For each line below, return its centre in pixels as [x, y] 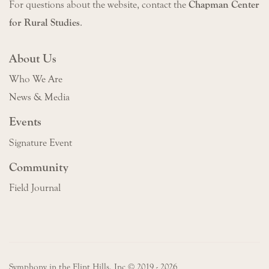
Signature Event [41, 143]
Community [39, 167]
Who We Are [36, 80]
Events [25, 122]
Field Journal [35, 188]
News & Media [39, 98]
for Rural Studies [44, 23]
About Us [33, 58]
